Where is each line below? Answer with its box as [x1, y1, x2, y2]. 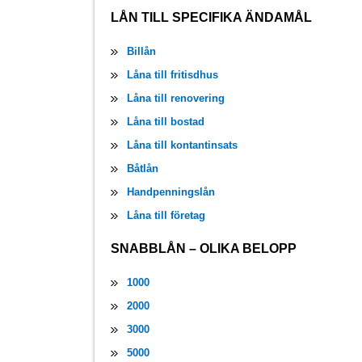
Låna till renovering [127, 92, 225, 105]
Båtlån [127, 162, 158, 175]
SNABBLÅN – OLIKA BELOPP [111, 242, 297, 256]
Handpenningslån [127, 186, 215, 199]
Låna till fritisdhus [127, 69, 218, 82]
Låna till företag [127, 209, 205, 222]
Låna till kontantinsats [127, 139, 238, 152]
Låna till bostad [127, 116, 204, 128]
